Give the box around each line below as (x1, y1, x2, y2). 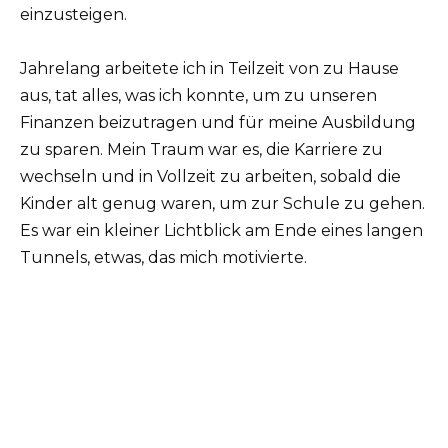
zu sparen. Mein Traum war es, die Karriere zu (20, 139, 383, 159)
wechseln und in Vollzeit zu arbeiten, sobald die (20, 166, 401, 186)
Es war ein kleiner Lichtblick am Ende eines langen (20, 220, 423, 240)
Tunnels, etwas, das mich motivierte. (20, 247, 307, 267)
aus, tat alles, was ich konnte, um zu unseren (20, 85, 377, 105)
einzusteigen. (20, 4, 127, 24)
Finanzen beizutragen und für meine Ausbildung (20, 112, 416, 132)
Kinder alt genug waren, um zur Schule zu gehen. (20, 193, 425, 213)
